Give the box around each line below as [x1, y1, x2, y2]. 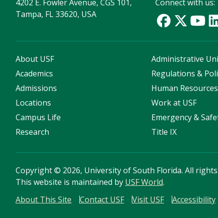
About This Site [16, 194, 72, 205]
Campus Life [16, 112, 61, 123]
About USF [16, 54, 54, 65]
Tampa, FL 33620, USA [16, 9, 96, 20]
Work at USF [151, 97, 197, 109]
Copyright [16, 165, 54, 176]
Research [16, 127, 49, 138]
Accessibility [172, 194, 216, 205]
